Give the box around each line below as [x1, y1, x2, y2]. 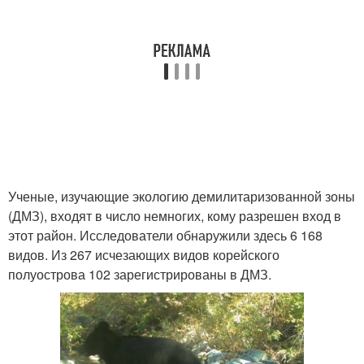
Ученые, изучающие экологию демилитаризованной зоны [8, 187, 355, 206]
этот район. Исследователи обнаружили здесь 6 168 [8, 226, 323, 245]
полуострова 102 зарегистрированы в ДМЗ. [8, 265, 271, 284]
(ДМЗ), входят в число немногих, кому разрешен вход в [8, 206, 341, 225]
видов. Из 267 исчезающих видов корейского [8, 245, 279, 264]
